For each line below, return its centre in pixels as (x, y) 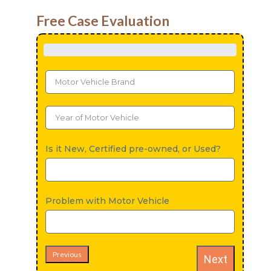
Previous (67, 255)
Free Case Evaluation (103, 21)
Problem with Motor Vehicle (107, 201)
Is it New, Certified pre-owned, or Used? (133, 149)
